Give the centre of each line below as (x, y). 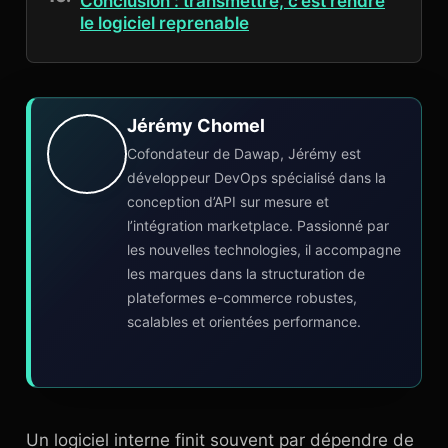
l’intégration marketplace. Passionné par (258, 225)
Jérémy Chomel (196, 125)
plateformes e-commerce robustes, (242, 297)
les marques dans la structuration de (246, 273)
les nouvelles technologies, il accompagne (264, 249)
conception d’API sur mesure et (228, 201)
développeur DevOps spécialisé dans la (256, 177)
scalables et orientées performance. (244, 321)
